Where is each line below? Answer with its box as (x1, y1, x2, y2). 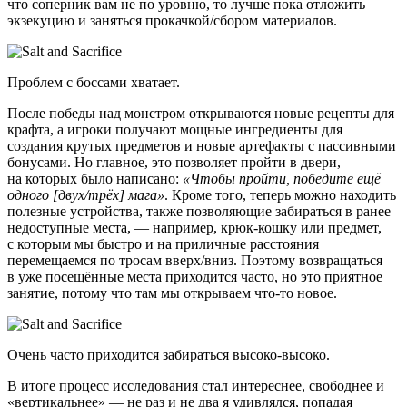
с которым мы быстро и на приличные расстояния (7, 236, 319, 253)
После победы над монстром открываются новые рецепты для (7, 105, 394, 122)
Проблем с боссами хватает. (7, 74, 180, 91)
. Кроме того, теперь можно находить (164, 187, 396, 203)
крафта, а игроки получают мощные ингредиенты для (7, 122, 342, 138)
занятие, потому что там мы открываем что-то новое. (7, 285, 337, 302)
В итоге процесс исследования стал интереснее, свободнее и (7, 378, 384, 394)
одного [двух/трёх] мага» (7, 187, 164, 203)
